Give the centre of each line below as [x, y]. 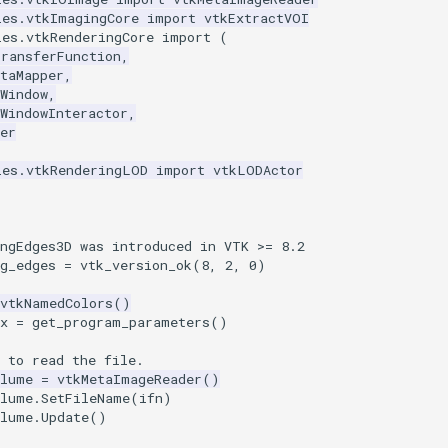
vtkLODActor [258, 170]
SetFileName [85, 398]
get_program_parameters [121, 322]
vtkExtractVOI [256, 18]
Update [65, 417]
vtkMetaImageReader [129, 379]
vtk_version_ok [136, 265]
